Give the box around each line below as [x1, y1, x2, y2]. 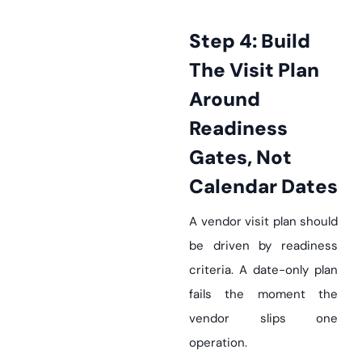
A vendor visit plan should [189, 213, 338, 229]
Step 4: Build [189, 28, 201, 53]
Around [189, 86, 260, 112]
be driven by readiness [189, 238, 338, 254]
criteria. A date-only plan [189, 262, 338, 278]
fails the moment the [189, 286, 338, 302]
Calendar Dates [189, 174, 338, 199]
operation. [189, 335, 247, 351]
